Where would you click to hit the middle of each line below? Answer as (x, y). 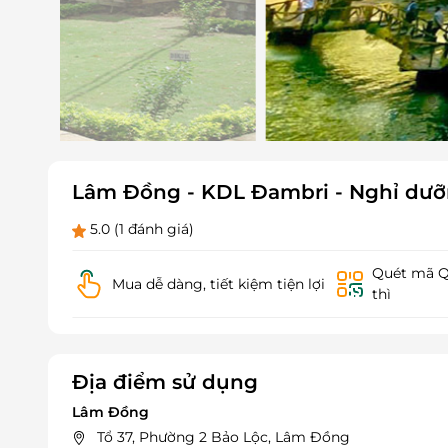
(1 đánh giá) (154, 229)
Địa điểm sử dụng (165, 382)
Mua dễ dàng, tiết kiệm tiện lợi (218, 283)
